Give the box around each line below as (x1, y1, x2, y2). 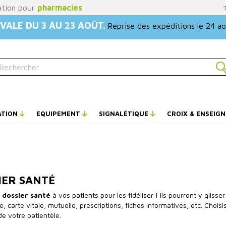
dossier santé (2, 190, 50, 199)
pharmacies (37, 3, 82, 12)
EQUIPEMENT (36, 109, 82, 118)
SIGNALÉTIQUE (99, 109, 150, 118)
